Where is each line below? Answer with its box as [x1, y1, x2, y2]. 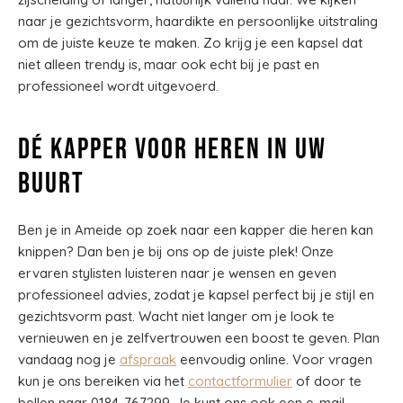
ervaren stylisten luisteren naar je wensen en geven [18, 264, 336, 282]
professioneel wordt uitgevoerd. [18, 77, 219, 94]
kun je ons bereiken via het [18, 372, 188, 390]
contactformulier [188, 372, 292, 390]
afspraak [120, 351, 176, 368]
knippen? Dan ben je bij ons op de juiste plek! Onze [18, 243, 334, 260]
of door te [292, 372, 362, 390]
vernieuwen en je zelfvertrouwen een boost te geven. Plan [18, 329, 380, 346]
